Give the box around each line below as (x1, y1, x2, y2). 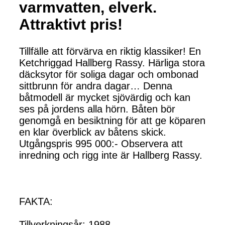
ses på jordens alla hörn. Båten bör (19, 103, 175, 115)
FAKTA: (19, 195, 53, 207)
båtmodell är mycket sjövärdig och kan (19, 91, 190, 103)
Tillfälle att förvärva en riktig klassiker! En (19, 45, 201, 57)
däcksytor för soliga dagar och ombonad (19, 68, 198, 80)
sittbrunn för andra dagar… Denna (19, 80, 172, 91)
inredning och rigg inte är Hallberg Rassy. (19, 149, 202, 161)
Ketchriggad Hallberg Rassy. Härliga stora (19, 57, 205, 68)
